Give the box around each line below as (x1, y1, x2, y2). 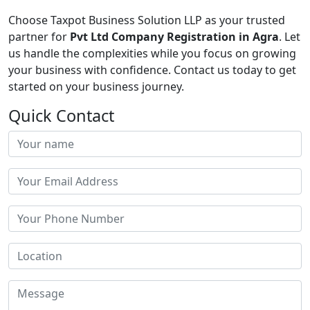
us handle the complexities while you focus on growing (8, 46, 296, 62)
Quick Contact (8, 104, 114, 127)
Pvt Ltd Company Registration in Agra (70, 29, 279, 45)
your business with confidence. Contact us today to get (8, 62, 296, 78)
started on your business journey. (8, 79, 184, 95)
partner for (8, 29, 70, 45)
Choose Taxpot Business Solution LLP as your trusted (8, 12, 285, 28)
